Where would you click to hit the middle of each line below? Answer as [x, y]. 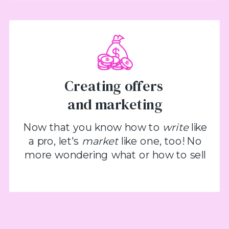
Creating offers [115, 86]
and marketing [115, 104]
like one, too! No [160, 141]
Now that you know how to [93, 127]
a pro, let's [55, 141]
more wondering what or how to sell [115, 154]
